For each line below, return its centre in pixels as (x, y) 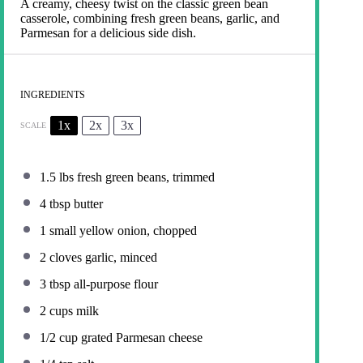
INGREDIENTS (53, 94)
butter (87, 203)
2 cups (56, 310)
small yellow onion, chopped (122, 230)
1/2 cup (59, 337)
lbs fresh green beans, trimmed (135, 177)
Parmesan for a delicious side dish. (108, 32)
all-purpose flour (114, 284)
